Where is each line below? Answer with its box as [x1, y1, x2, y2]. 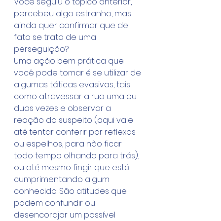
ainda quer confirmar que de [14, 20, 130, 31]
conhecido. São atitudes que [14, 185, 129, 197]
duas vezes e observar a [14, 103, 113, 114]
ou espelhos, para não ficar [14, 138, 124, 149]
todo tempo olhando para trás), [14, 150, 141, 161]
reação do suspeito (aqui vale [14, 114, 135, 126]
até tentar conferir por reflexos [14, 126, 138, 138]
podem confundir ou [14, 197, 97, 209]
